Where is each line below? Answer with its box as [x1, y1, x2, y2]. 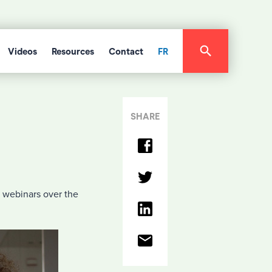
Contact [109, 46, 143, 57]
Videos [8, 46, 37, 57]
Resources [52, 46, 94, 57]
